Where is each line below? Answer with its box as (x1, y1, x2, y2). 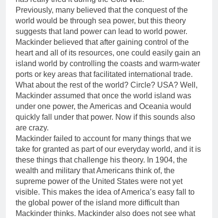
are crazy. (16, 124, 49, 132)
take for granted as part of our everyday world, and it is (16, 145, 201, 154)
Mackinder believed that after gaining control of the (16, 38, 189, 47)
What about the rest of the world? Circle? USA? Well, (16, 81, 198, 90)
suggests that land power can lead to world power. (16, 27, 187, 36)
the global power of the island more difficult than (16, 199, 180, 207)
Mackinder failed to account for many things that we (16, 134, 191, 143)
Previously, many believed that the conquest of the (16, 6, 188, 15)
